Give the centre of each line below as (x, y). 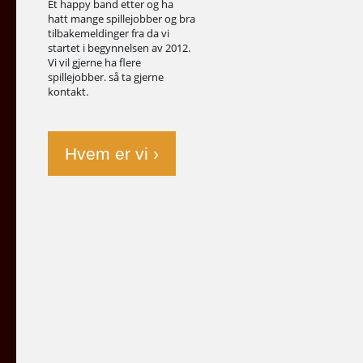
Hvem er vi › (111, 153)
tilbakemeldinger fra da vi (109, 33)
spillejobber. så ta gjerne (106, 77)
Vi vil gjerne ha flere (94, 62)
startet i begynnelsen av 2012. (119, 47)
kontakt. (68, 91)
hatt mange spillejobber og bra (122, 18)
